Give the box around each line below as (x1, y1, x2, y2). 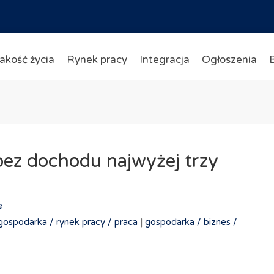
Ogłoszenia (201, 53, 257, 66)
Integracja (139, 53, 190, 66)
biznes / (203, 217, 237, 228)
